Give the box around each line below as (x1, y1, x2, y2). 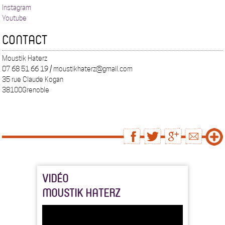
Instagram (2, 4, 32, 12)
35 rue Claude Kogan (2, 75, 64, 84)
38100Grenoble (2, 86, 50, 94)
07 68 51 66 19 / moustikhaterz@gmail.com (2, 65, 133, 73)
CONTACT (2, 31, 48, 48)
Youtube (2, 14, 27, 23)
